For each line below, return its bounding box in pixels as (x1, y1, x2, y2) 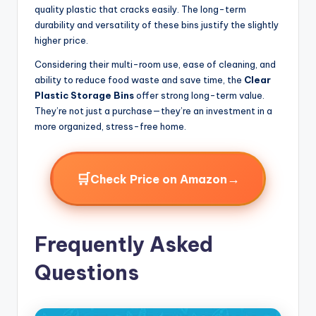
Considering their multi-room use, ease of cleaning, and (35, 59, 276, 71)
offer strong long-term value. (134, 90, 265, 102)
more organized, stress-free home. (35, 121, 186, 133)
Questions (35, 260, 139, 286)
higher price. (35, 35, 88, 47)
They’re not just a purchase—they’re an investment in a (35, 105, 272, 117)
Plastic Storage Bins (35, 90, 134, 102)
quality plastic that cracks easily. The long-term (35, 4, 246, 16)
